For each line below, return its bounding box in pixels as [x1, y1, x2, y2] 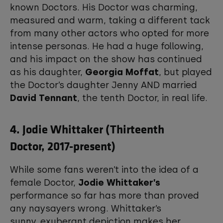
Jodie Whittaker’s [78, 177, 160, 188]
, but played [159, 67, 212, 78]
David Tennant [10, 93, 77, 104]
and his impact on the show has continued [10, 54, 202, 65]
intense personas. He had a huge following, [10, 41, 204, 52]
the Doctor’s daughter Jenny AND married [10, 80, 197, 91]
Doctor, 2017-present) [10, 137, 115, 154]
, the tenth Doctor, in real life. [77, 93, 213, 104]
